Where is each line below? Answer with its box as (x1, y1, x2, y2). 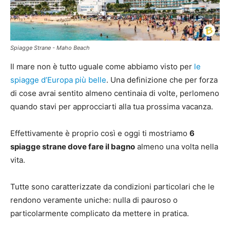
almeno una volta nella (135, 142, 218, 151)
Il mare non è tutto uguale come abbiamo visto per (10, 62, 194, 71)
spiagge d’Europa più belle (10, 75, 106, 85)
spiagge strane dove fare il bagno (10, 142, 135, 151)
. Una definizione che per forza (106, 75, 218, 85)
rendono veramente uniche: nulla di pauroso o (10, 195, 178, 205)
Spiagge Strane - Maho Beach (10, 44, 90, 51)
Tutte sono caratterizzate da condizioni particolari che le (10, 182, 215, 191)
